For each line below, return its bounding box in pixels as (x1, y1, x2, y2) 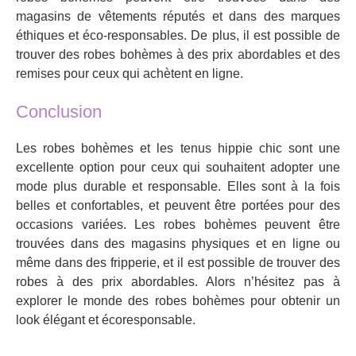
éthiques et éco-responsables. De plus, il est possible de (16, 29, 340, 43)
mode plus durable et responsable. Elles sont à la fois (16, 180, 340, 194)
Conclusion (16, 101, 102, 122)
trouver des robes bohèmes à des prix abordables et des (16, 48, 340, 62)
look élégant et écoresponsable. (16, 313, 195, 327)
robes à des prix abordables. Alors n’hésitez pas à (16, 275, 340, 289)
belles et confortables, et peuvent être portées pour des (16, 199, 340, 213)
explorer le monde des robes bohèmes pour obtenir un (16, 294, 340, 308)
